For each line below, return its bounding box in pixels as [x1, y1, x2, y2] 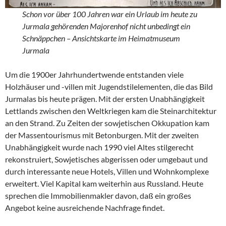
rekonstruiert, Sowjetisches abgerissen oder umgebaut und [5, 154, 208, 164]
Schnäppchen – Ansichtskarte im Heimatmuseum [22, 33, 181, 43]
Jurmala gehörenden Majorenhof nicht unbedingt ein [22, 21, 191, 31]
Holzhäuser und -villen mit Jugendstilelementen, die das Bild [5, 81, 213, 91]
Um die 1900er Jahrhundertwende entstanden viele [5, 69, 184, 79]
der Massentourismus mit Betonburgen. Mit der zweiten [5, 130, 199, 140]
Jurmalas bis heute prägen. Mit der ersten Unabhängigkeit [5, 93, 205, 103]
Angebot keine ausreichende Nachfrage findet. [5, 202, 169, 212]
